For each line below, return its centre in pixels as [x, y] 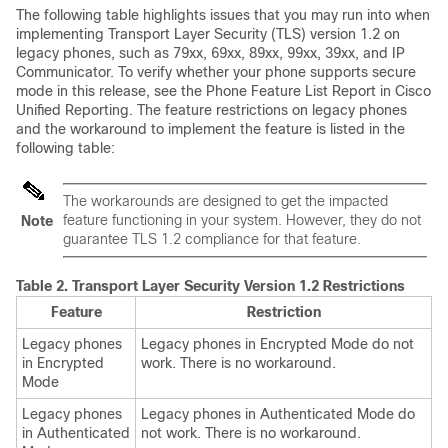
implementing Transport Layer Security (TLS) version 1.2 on [208, 34]
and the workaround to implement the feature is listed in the [210, 129]
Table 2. [44, 286]
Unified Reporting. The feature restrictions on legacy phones [211, 110]
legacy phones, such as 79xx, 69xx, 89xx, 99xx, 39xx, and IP [210, 53]
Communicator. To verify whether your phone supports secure [216, 72]
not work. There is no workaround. [251, 433]
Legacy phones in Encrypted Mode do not [277, 344]
